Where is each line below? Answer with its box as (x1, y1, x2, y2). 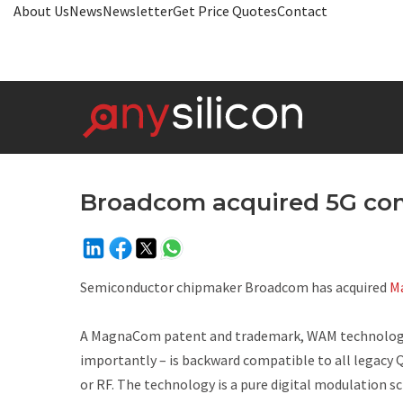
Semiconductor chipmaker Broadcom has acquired (80, 278, 390, 296)
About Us (13, 2, 69, 20)
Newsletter (103, 2, 173, 20)
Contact (277, 2, 327, 20)
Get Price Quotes (173, 2, 277, 20)
